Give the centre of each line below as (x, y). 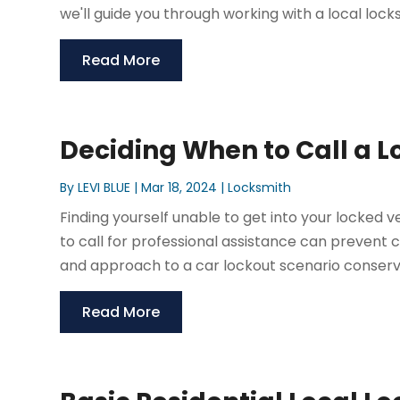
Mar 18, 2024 (179, 188)
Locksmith (260, 188)
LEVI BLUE (104, 188)
